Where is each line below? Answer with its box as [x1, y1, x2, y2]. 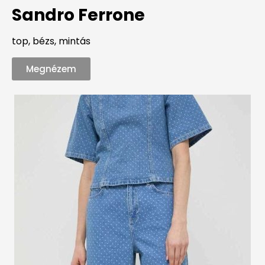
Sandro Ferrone [12, 4, 145, 27]
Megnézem [26, 62, 76, 75]
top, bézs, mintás [12, 34, 91, 49]
